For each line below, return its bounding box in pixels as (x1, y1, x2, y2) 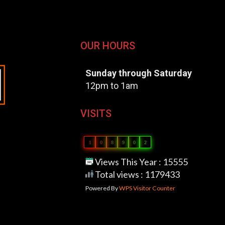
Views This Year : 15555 (93, 156, 188, 168)
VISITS (80, 107, 111, 120)
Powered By (85, 184, 119, 192)
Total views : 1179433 (93, 169, 180, 180)
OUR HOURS (80, 40, 135, 52)
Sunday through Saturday (85, 68, 192, 79)
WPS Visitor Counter (119, 184, 175, 192)
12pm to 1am (85, 80, 138, 91)
